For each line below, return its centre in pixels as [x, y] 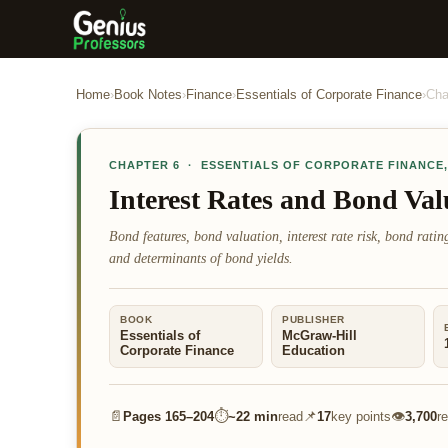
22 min [257, 416]
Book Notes [148, 95]
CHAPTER [141, 165]
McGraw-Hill [319, 336]
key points [361, 416]
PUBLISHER [313, 319]
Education [313, 351]
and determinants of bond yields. [201, 258]
